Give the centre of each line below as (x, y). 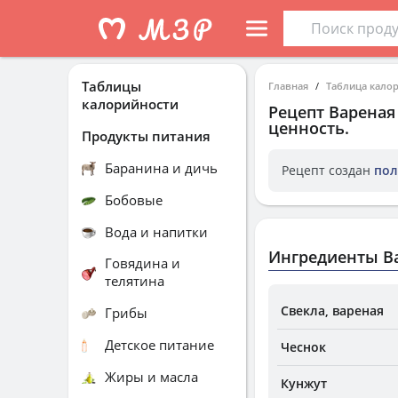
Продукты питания (146, 135)
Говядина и (143, 263)
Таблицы (111, 86)
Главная (288, 86)
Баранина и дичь (161, 167)
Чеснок (303, 347)
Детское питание (159, 344)
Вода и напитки (156, 231)
